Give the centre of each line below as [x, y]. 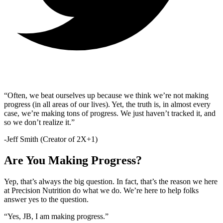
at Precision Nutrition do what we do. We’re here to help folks [101, 191]
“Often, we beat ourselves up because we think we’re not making [106, 96]
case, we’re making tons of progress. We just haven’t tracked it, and [110, 113]
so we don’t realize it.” [39, 122]
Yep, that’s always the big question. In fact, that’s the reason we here [111, 182]
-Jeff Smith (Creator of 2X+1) [51, 139]
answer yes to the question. [46, 200]
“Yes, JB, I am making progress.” [56, 217]
